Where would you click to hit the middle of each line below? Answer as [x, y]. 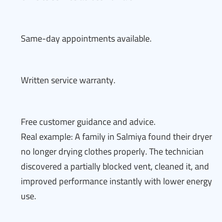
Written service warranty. [68, 80]
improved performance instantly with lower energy [116, 181]
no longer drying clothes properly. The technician [112, 151]
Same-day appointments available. [86, 38]
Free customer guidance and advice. [88, 122]
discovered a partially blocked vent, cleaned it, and [115, 166]
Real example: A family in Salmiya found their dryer [116, 137]
